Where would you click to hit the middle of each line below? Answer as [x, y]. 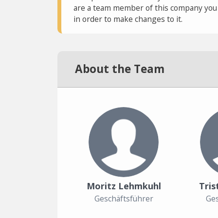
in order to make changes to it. [128, 19]
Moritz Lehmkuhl [124, 186]
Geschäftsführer [124, 198]
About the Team [120, 69]
